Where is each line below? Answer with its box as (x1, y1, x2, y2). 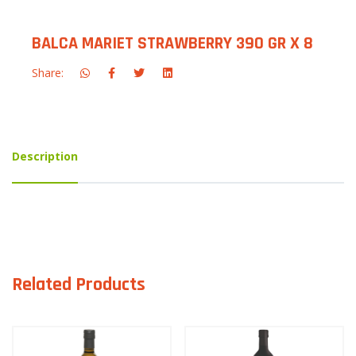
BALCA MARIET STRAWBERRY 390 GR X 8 (32, 32, 313, 55)
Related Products (12, 272, 145, 296)
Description (12, 148, 78, 164)
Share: (32, 64, 64, 80)
